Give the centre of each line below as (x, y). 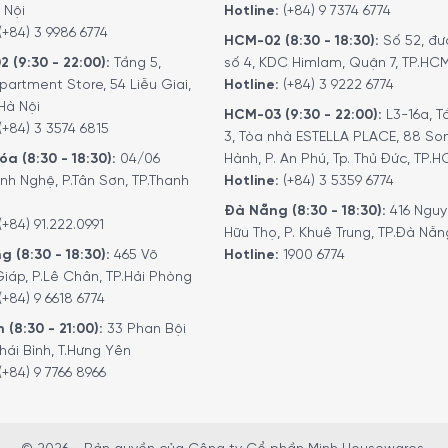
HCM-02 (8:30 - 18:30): (301, 42)
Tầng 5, (135, 64)
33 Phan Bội (144, 330)
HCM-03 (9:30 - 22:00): (303, 116)
